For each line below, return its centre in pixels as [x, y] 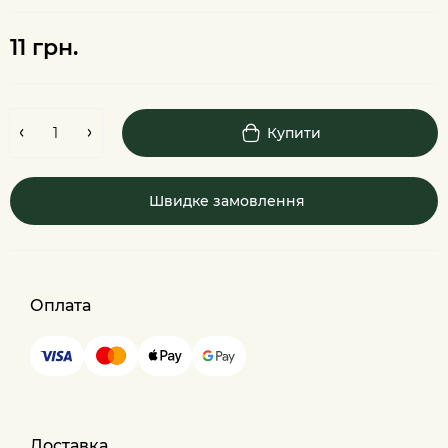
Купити [293, 133]
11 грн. [44, 47]
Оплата [60, 305]
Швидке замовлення [226, 201]
